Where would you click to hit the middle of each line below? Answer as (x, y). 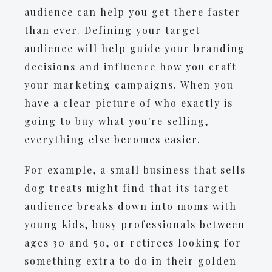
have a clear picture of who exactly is (129, 103)
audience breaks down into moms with (131, 206)
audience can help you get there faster (133, 12)
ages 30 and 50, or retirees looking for (133, 243)
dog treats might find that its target (127, 188)
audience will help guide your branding (135, 48)
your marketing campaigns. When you (129, 85)
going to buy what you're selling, (117, 121)
